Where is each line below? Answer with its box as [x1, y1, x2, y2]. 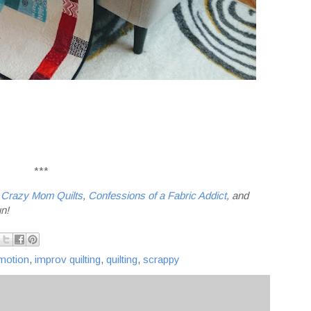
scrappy [143, 253, 180, 266]
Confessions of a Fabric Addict [88, 189, 226, 201]
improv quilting [35, 253, 101, 266]
